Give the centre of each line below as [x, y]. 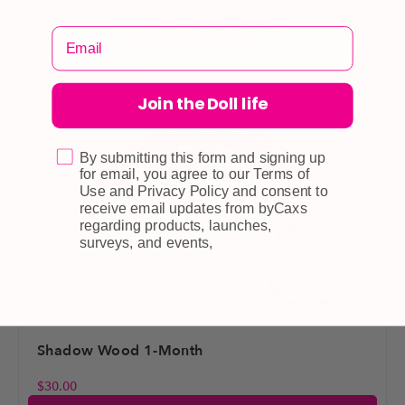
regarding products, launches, [175, 226]
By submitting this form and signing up [202, 157]
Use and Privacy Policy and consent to [203, 191]
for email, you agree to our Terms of [194, 174]
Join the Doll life [202, 105]
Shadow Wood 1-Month [120, 351]
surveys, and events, [146, 242]
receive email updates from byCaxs [193, 208]
